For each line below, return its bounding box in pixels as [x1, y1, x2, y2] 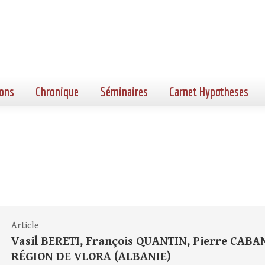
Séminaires [100, 84, 148, 99]
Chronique [35, 84, 79, 99]
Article [11, 220, 39, 231]
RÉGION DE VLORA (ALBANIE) [11, 250, 171, 264]
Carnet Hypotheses [169, 84, 248, 99]
